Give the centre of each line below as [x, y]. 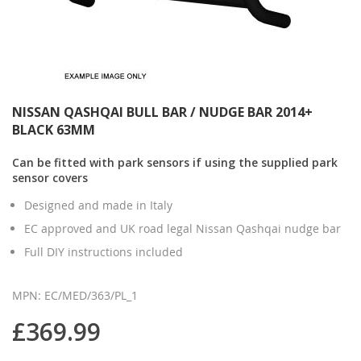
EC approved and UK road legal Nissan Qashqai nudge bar [183, 228]
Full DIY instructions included [104, 251]
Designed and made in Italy [98, 205]
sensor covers [50, 177]
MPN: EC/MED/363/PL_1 [75, 295]
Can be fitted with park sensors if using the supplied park [175, 162]
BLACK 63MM [54, 129]
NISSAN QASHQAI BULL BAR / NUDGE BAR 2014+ [162, 112]
